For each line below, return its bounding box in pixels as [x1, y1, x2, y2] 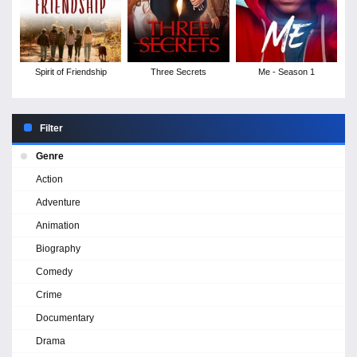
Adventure [36, 196, 80, 208]
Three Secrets [150, 66, 206, 76]
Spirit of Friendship [34, 66, 107, 76]
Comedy [36, 265, 73, 277]
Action [36, 173, 63, 185]
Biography [36, 242, 80, 254]
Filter [40, 122, 63, 134]
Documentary [36, 312, 94, 324]
